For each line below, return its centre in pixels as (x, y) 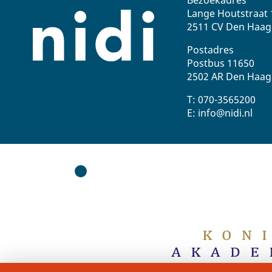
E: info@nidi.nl (220, 113)
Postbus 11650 (221, 63)
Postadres (210, 49)
